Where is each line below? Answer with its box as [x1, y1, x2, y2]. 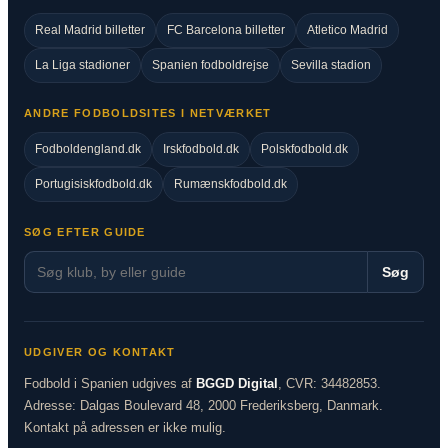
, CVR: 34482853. [278, 376, 381, 392]
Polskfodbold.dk [261, 142, 348, 157]
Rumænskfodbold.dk [174, 177, 287, 192]
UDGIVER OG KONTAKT [24, 346, 176, 359]
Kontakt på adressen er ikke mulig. [24, 420, 226, 436]
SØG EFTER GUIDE [24, 226, 146, 239]
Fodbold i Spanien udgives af [24, 376, 196, 392]
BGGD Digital [196, 376, 278, 392]
